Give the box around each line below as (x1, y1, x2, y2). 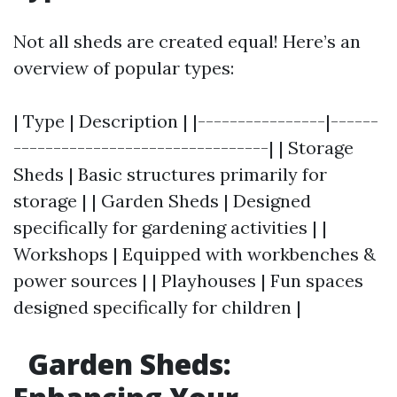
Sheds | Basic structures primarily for (13, 163, 327, 185)
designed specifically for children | (13, 296, 301, 318)
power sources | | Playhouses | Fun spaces (13, 269, 363, 292)
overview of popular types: (13, 57, 234, 79)
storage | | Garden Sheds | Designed (13, 190, 311, 212)
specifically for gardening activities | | (13, 216, 327, 238)
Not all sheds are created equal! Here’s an (13, 30, 361, 52)
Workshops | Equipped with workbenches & (13, 243, 376, 265)
